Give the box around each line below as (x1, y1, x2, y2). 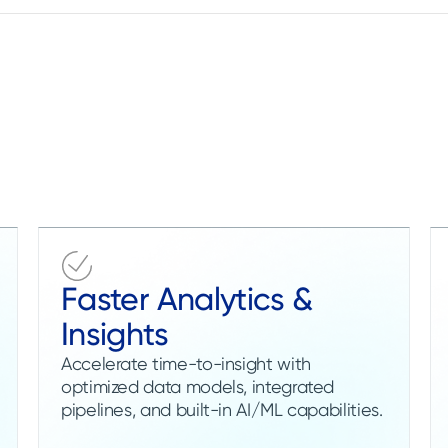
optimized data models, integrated (61, 375, 335, 397)
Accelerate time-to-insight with (61, 352, 311, 374)
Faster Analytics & (61, 279, 313, 318)
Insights (61, 314, 168, 353)
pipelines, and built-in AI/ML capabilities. (61, 398, 383, 420)
